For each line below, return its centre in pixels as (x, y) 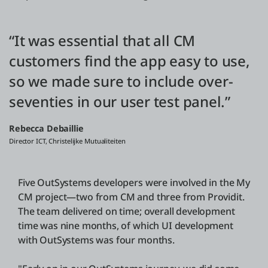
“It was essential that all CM (102, 41)
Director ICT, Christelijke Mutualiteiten (67, 141)
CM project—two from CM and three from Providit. (131, 197)
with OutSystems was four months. (96, 240)
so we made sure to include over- (121, 81)
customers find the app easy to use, (130, 61)
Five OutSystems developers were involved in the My (134, 183)
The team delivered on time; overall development (127, 211)
